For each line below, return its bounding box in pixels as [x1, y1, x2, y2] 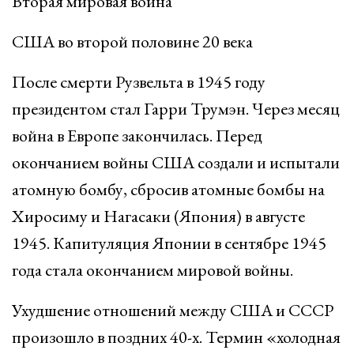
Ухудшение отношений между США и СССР [12, 299, 333, 322]
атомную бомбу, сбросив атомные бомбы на [12, 178, 325, 201]
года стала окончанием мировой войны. [12, 258, 293, 281]
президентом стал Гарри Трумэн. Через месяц [12, 97, 340, 120]
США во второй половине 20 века [12, 30, 253, 53]
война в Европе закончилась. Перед [12, 124, 262, 147]
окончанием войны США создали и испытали [12, 151, 340, 174]
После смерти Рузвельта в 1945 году [12, 70, 265, 93]
